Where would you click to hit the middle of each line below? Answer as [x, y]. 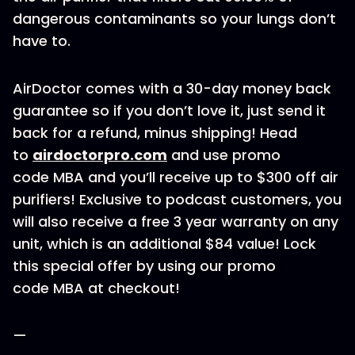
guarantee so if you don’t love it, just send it [169, 111]
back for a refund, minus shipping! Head [155, 133]
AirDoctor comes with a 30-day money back [172, 88]
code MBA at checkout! [96, 288]
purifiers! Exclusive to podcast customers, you [177, 199]
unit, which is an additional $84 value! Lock [164, 244]
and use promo [224, 155]
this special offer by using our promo [144, 266]
